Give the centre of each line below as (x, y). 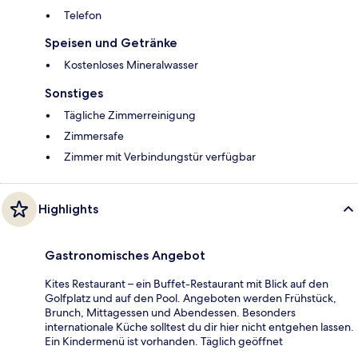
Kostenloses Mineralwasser (131, 65)
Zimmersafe (94, 136)
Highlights (68, 209)
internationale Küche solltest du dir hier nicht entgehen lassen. (199, 327)
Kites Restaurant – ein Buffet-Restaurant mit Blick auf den (187, 284)
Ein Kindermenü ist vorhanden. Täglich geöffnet (164, 342)
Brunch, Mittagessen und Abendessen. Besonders (170, 313)
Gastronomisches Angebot (125, 256)
